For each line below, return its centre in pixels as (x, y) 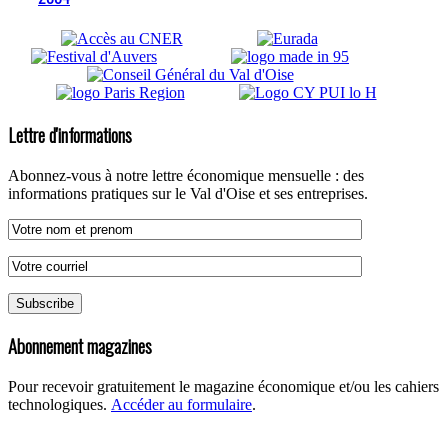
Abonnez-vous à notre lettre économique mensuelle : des (186, 175)
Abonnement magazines (80, 346)
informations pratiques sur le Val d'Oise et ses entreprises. (188, 193)
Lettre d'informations (70, 134)
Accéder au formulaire (181, 404)
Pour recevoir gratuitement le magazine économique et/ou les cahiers (223, 386)
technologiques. (59, 404)
